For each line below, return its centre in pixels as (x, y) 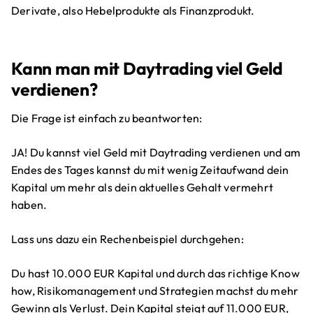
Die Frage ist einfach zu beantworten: (107, 118)
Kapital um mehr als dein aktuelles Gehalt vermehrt (143, 188)
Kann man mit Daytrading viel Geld (147, 68)
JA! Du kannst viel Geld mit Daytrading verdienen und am (156, 153)
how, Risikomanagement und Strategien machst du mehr (155, 291)
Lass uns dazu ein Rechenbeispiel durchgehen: (128, 239)
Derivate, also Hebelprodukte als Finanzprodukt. (133, 11)
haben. (29, 205)
